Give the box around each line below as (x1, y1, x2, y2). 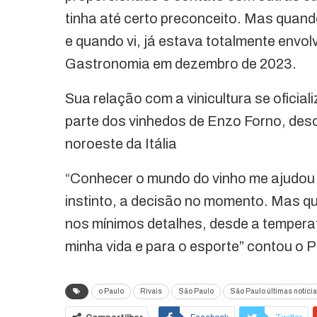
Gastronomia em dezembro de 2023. (65, 56, 296, 72)
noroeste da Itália (65, 136, 177, 152)
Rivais (140, 287, 162, 296)
